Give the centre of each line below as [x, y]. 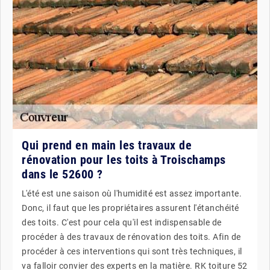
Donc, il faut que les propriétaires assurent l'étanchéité [130, 208]
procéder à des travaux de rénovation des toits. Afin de [131, 237]
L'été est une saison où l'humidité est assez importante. [132, 193]
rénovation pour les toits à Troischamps [124, 160]
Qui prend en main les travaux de [107, 145]
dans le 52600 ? [62, 174]
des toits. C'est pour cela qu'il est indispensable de [122, 222]
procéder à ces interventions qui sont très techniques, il [132, 251]
